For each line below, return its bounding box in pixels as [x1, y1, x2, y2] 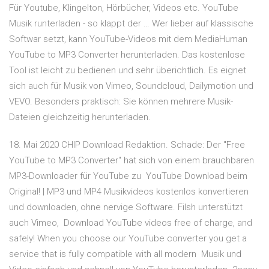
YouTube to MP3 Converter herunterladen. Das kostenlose [9, 49, 245, 61]
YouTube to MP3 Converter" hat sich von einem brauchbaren [9, 155, 254, 166]
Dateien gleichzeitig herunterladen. [9, 112, 151, 123]
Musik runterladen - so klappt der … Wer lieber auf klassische [9, 18, 253, 29]
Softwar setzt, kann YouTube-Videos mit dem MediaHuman [9, 34, 247, 45]
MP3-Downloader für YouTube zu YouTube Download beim [9, 171, 247, 182]
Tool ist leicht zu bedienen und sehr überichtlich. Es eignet [9, 65, 246, 76]
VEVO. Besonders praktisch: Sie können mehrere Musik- [9, 96, 233, 107]
